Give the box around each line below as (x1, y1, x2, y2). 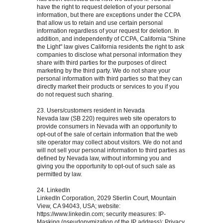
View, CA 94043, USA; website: (37, 203, 120, 210)
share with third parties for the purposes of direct (37, 59, 166, 67)
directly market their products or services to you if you (37, 83, 179, 91)
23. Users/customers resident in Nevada (37, 107, 145, 114)
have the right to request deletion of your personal (37, 3, 171, 11)
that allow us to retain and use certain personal (37, 19, 163, 27)
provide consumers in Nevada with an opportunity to (37, 123, 177, 130)
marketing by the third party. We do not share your (37, 67, 170, 75)
